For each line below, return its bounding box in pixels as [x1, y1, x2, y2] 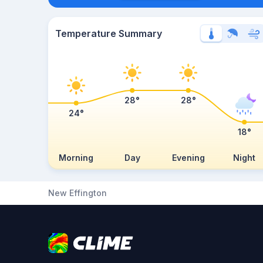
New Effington [48, 188, 107, 198]
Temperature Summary [55, 28, 162, 39]
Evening [171, 153, 205, 163]
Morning [59, 153, 94, 163]
